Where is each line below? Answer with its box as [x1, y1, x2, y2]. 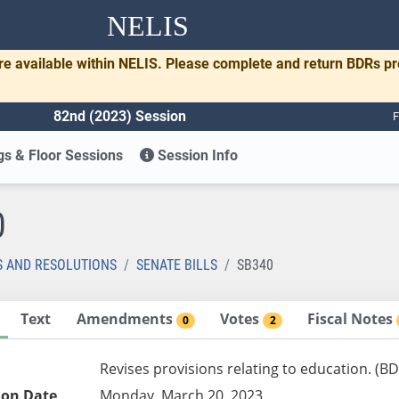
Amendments [76, 308, 176, 329]
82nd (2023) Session [53, 107, 186, 125]
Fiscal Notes [307, 308, 397, 329]
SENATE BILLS [136, 256, 217, 273]
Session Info [154, 146, 239, 164]
